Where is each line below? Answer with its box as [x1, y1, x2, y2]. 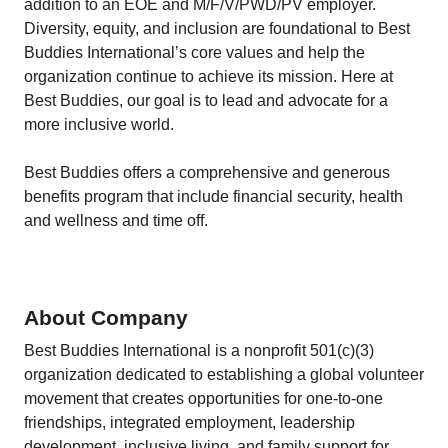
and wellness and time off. [24, 212, 208, 229]
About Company [24, 306, 188, 329]
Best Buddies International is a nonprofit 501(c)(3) [24, 342, 374, 359]
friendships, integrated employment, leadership [24, 414, 355, 431]
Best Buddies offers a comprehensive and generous [24, 164, 390, 181]
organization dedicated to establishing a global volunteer [24, 366, 424, 383]
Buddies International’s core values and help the [24, 44, 365, 61]
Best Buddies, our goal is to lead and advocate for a [24, 92, 388, 109]
